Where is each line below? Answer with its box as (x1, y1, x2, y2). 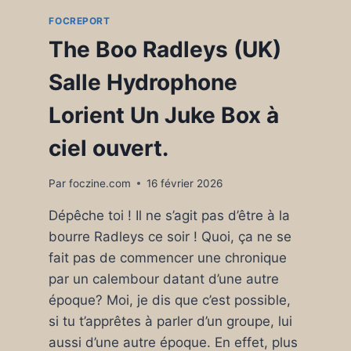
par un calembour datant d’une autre (49, 270, 280, 287)
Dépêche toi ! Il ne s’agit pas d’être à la (49, 207, 291, 223)
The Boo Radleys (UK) (49, 35, 282, 63)
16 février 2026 (146, 176, 223, 190)
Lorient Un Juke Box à (49, 101, 280, 128)
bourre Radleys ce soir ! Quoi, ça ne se (49, 228, 292, 244)
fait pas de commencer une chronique (49, 249, 288, 266)
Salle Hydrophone (49, 68, 238, 96)
